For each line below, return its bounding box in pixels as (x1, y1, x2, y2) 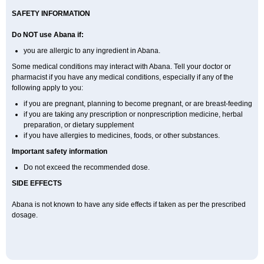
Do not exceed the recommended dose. (24, 163, 150, 171)
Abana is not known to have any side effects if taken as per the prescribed (12, 200, 246, 209)
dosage (12, 211, 36, 219)
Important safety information (12, 147, 107, 156)
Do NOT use (12, 31, 54, 39)
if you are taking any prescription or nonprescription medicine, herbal (24, 110, 243, 118)
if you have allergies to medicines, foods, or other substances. (24, 131, 220, 140)
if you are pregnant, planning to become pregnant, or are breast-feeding (24, 100, 252, 108)
